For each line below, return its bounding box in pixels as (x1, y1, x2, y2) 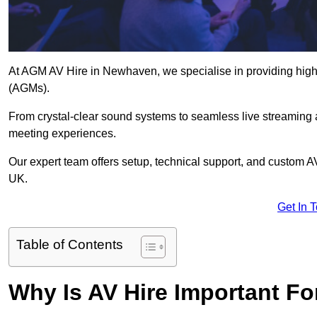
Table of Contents (16, 237, 123, 253)
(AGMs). (8, 82, 50, 95)
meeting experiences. (8, 127, 116, 140)
